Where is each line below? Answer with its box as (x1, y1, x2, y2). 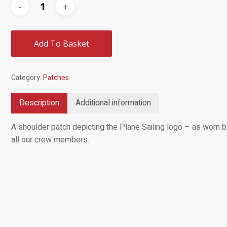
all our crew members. (11, 134, 90, 146)
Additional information (75, 97, 152, 109)
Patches (43, 72, 69, 83)
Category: (11, 72, 44, 83)
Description (19, 97, 60, 109)
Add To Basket (34, 38, 90, 49)
